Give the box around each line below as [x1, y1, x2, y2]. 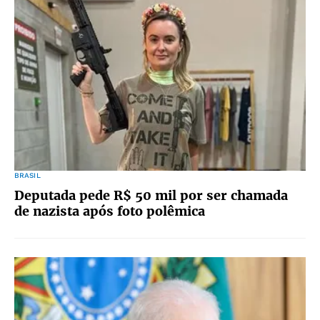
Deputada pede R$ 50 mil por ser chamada [14, 187, 288, 204]
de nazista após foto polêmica [14, 203, 205, 219]
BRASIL [14, 171, 41, 179]
